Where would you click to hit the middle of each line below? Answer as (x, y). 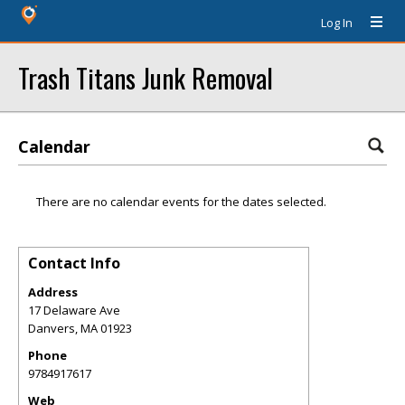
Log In (337, 23)
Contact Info (74, 263)
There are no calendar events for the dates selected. (181, 202)
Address (53, 292)
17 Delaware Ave (74, 310)
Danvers (52, 328)
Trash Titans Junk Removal (146, 77)
